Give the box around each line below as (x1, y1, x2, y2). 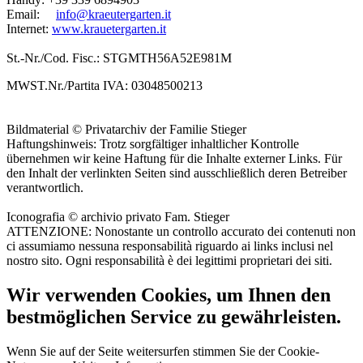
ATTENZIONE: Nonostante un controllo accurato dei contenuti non (6, 224, 356, 238)
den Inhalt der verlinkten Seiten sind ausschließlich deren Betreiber (6, 165, 347, 180)
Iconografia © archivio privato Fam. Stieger (6, 209, 229, 224)
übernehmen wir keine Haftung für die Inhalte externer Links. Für (6, 151, 342, 165)
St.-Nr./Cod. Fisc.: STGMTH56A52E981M (6, 50, 232, 65)
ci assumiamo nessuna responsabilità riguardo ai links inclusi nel (6, 238, 333, 253)
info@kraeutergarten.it (56, 6, 171, 21)
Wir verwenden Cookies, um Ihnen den (6, 284, 331, 305)
